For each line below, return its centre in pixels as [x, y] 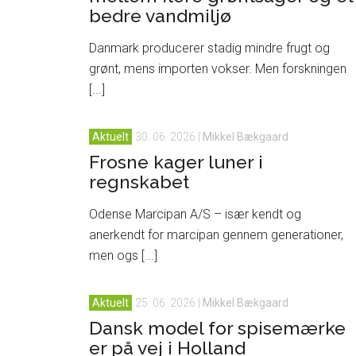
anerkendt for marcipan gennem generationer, [216, 235]
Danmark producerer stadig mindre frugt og [209, 48]
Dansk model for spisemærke [217, 328]
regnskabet [139, 182]
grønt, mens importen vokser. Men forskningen [218, 69]
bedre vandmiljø [160, 15]
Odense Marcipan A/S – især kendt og [195, 214]
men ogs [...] [123, 255]
